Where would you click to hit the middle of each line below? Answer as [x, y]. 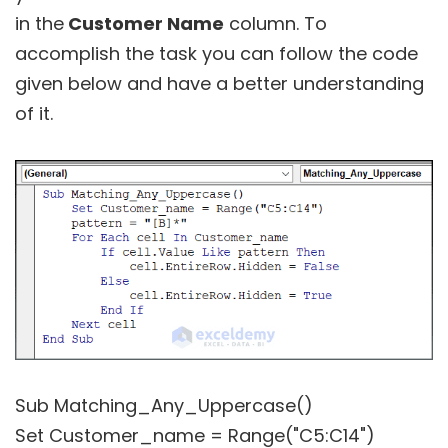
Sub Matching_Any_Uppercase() [164, 405]
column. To [275, 23]
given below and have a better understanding [219, 83]
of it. [34, 113]
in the [39, 23]
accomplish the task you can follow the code [216, 53]
